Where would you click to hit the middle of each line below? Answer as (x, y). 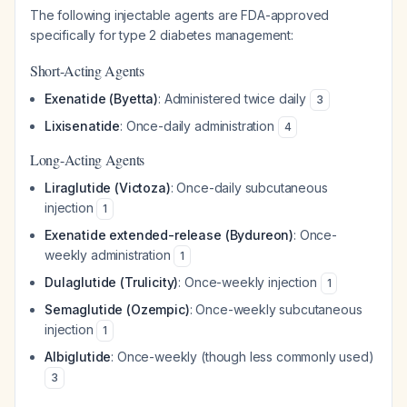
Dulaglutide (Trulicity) (112, 282)
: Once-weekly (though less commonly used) (243, 357)
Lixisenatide (83, 126)
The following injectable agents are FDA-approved (180, 15)
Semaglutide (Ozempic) (117, 309)
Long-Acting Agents (88, 159)
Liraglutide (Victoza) (108, 188)
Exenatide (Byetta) (102, 99)
